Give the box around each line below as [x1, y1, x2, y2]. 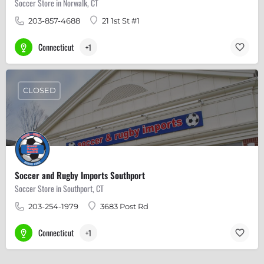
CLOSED [22, 85, 56, 95]
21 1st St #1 [102, 15, 140, 25]
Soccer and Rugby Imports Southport [15, 168, 145, 181]
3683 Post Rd [100, 201, 148, 211]
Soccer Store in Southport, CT [15, 181, 104, 194]
